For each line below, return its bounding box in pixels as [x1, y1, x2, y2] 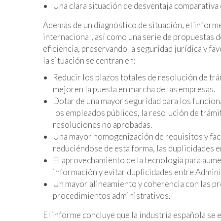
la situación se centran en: [43, 55, 136, 66]
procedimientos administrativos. [53, 190, 170, 201]
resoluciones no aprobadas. [53, 119, 152, 130]
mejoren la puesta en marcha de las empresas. [53, 84, 215, 95]
